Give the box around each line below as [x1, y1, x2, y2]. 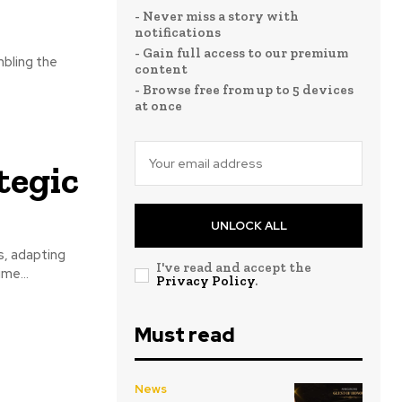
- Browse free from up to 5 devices [135, 82, 354, 99]
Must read [135, 322, 235, 349]
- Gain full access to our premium [135, 45, 348, 62]
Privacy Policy [156, 273, 255, 290]
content [135, 61, 188, 78]
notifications [135, 24, 221, 41]
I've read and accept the [156, 259, 311, 276]
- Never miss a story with [135, 8, 299, 25]
